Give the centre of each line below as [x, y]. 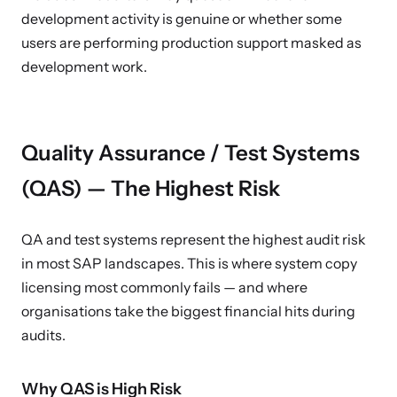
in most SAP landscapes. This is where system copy [189, 263]
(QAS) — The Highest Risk [151, 188]
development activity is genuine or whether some [182, 19]
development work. [84, 66]
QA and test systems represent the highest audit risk [194, 239]
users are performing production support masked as [191, 43]
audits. [43, 335]
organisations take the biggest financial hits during [188, 311]
